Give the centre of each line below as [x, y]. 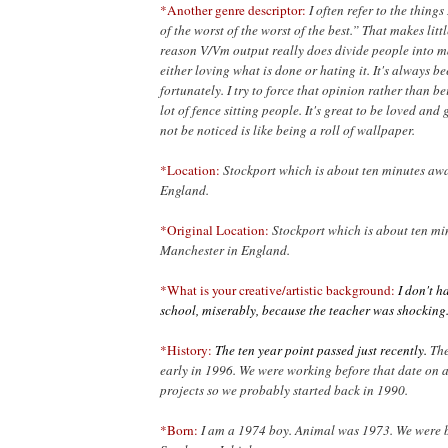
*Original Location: [214, 230]
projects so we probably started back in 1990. [284, 390]
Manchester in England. [225, 250]
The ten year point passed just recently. [321, 350]
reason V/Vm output [214, 50]
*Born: [179, 430]
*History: [186, 350]
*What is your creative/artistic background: [277, 290]
